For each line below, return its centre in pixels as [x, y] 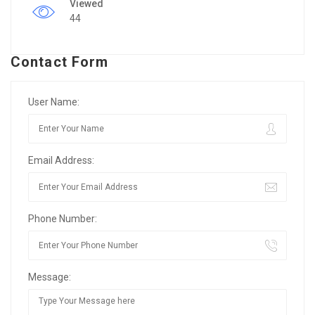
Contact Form [60, 62]
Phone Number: [63, 218]
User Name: [54, 102]
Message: [50, 277]
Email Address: [61, 160]
